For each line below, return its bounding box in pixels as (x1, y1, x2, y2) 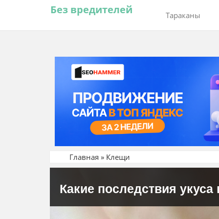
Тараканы (166, 10, 200, 20)
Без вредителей (50, 3, 132, 16)
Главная (69, 152, 99, 162)
